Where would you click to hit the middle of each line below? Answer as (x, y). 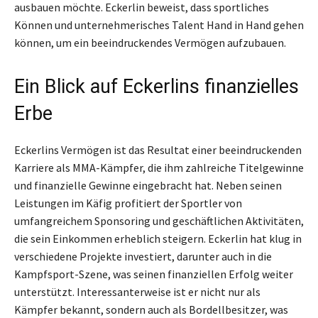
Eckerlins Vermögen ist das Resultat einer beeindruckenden (158, 149)
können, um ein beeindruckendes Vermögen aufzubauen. (150, 42)
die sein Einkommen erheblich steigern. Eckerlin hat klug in (158, 238)
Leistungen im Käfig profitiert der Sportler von (128, 203)
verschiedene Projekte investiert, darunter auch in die (143, 256)
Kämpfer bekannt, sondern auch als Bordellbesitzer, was (151, 309)
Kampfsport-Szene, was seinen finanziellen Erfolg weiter (154, 274)
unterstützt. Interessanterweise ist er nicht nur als (137, 291)
